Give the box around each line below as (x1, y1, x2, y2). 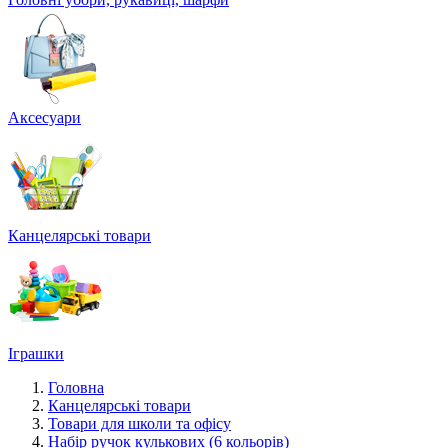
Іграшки (8, 345, 64, 362)
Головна (48, 379, 104, 396)
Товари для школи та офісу (48, 415, 231, 432)
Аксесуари (8, 109, 81, 126)
